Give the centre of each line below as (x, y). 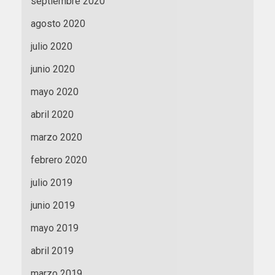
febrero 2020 (59, 160)
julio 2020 (52, 46)
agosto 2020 (58, 23)
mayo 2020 (55, 91)
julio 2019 (52, 182)
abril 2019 (52, 250)
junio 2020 (53, 69)
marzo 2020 (56, 137)
